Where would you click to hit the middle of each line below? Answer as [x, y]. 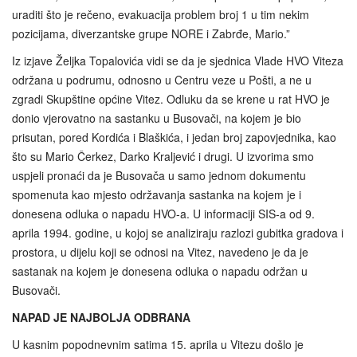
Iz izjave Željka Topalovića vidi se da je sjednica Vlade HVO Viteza [178, 60]
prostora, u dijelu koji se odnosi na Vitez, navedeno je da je [160, 251]
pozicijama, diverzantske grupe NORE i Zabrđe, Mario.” [151, 33]
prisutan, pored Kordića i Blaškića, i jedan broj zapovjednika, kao [174, 137]
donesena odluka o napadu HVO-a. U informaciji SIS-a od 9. [163, 213]
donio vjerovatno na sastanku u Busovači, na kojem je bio [157, 118]
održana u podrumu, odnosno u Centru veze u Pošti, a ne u [162, 79]
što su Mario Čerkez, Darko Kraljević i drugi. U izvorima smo [163, 156]
